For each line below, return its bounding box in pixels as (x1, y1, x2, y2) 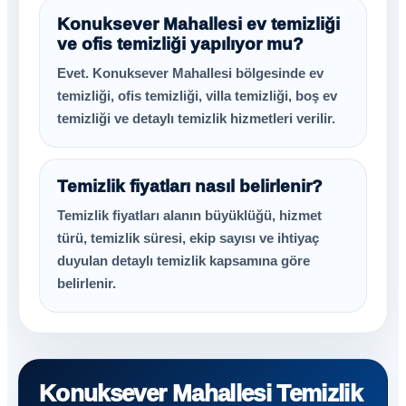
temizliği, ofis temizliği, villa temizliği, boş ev (57, 88, 337, 103)
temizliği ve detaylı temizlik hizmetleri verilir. (57, 111, 335, 126)
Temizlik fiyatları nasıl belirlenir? (57, 177, 323, 196)
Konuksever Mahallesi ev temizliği (57, 14, 340, 34)
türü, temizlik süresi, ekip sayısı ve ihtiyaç (57, 230, 319, 246)
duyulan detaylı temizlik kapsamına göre (57, 253, 310, 268)
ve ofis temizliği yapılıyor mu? (57, 34, 304, 53)
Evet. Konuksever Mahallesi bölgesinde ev (57, 65, 324, 81)
